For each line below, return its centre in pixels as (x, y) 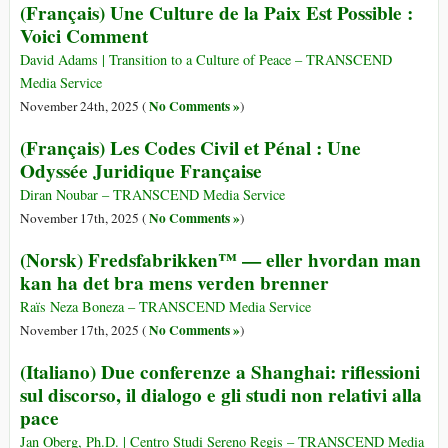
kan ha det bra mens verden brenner (174, 283)
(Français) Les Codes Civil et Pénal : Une (190, 148)
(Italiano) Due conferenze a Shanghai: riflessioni (220, 372)
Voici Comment (84, 36)
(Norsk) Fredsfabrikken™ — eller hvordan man (220, 260)
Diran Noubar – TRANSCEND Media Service (152, 195)
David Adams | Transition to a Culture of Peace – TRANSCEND (206, 60)
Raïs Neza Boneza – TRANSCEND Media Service (165, 307)
